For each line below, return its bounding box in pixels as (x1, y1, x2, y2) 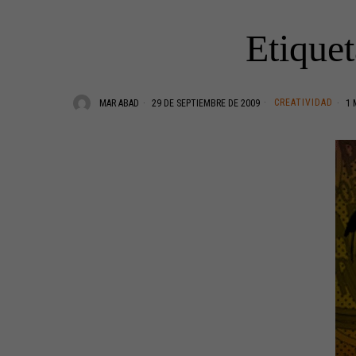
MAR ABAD (99, 97, 139, 109)
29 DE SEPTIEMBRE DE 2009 (149, 97, 260, 109)
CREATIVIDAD (274, 96, 333, 108)
